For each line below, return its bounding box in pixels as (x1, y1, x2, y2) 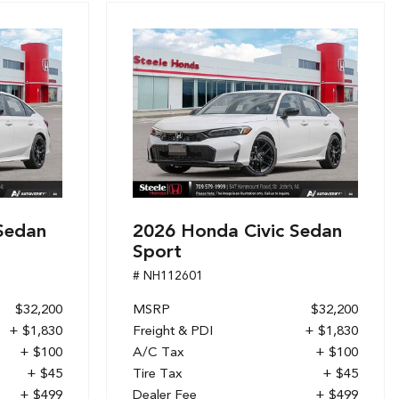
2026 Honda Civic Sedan (133, 218, 342, 241)
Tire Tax (133, 364, 183, 381)
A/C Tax (133, 343, 184, 360)
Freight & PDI (133, 322, 213, 338)
